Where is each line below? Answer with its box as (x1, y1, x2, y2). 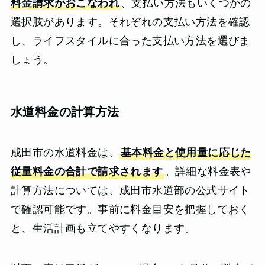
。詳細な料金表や (164, 166, 251, 178)
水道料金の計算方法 (10, 105, 119, 118)
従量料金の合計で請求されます (10, 166, 163, 178)
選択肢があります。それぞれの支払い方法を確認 (10, 15, 250, 28)
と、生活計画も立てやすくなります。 (10, 222, 196, 235)
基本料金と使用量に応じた (120, 147, 251, 159)
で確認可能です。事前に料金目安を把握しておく (10, 203, 250, 216)
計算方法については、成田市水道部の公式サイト (10, 185, 250, 197)
